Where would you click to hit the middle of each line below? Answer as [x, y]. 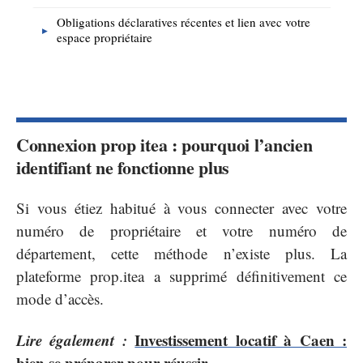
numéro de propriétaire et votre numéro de [181, 231]
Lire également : [72, 340]
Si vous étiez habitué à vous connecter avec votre [181, 208]
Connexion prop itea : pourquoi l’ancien [164, 144]
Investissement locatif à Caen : [241, 340]
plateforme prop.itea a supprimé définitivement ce [181, 276]
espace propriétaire [105, 38]
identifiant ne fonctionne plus [123, 167]
